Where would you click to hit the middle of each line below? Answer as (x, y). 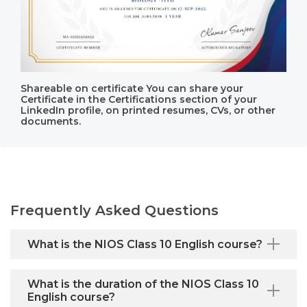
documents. (51, 121)
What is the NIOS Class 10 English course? (145, 244)
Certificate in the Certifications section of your (139, 99)
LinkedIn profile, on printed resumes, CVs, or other (148, 110)
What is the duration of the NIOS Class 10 (143, 284)
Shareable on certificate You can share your (132, 88)
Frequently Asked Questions (114, 210)
